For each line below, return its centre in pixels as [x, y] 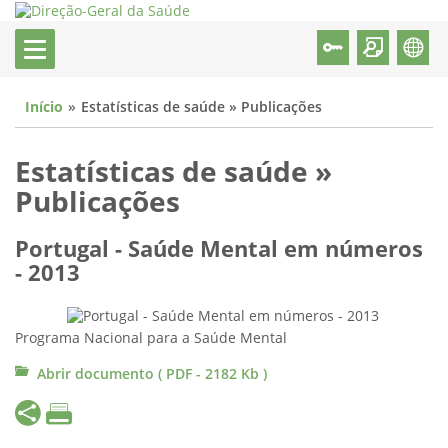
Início [44, 107]
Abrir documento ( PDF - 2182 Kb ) [152, 374]
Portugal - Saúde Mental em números [219, 250]
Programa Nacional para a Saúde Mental [151, 338]
